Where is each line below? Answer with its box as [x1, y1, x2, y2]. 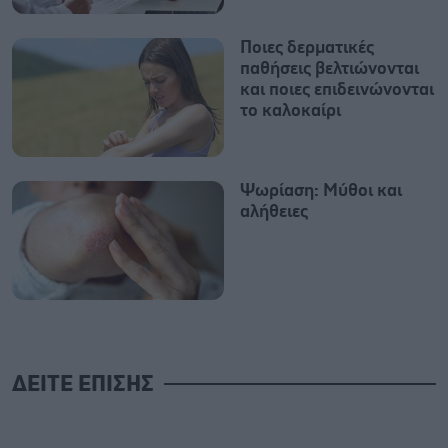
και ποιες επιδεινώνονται [240, 80, 434, 99]
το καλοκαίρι [240, 101, 341, 120]
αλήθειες [240, 202, 308, 221]
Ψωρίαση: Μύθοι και [240, 181, 402, 200]
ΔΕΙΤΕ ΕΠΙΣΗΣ [12, 374, 154, 395]
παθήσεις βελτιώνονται [240, 59, 419, 78]
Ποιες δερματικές [240, 38, 374, 57]
